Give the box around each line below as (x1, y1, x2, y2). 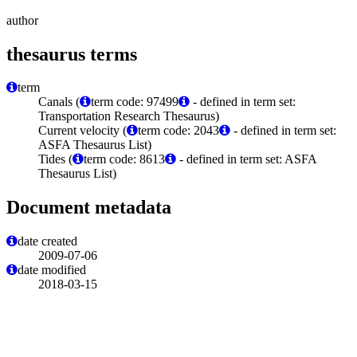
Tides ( (38, 152, 73, 167)
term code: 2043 (138, 124, 219, 138)
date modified (18, 263, 86, 277)
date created (18, 234, 77, 249)
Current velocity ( (38, 124, 127, 138)
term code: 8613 (84, 152, 165, 167)
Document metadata (6, 197, 171, 218)
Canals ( (38, 95, 80, 109)
